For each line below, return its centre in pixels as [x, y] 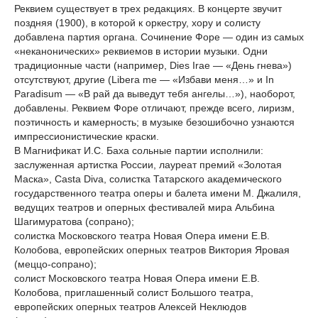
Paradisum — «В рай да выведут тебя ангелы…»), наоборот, [155, 94]
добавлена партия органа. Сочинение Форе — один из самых [159, 37]
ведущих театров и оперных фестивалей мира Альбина [144, 207]
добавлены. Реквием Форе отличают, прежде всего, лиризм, [154, 108]
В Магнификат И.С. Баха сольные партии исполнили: [139, 150]
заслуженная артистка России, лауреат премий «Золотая [148, 165]
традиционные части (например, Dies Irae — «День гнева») [153, 65]
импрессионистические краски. [87, 136]
